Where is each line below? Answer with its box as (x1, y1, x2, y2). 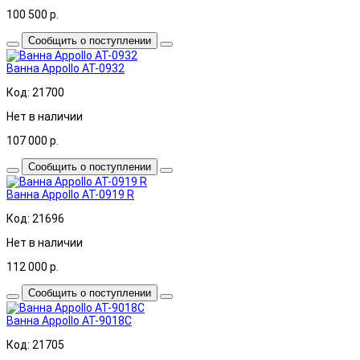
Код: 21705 (6, 337, 64, 351)
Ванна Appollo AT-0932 (6, 61, 125, 75)
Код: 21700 (6, 85, 64, 99)
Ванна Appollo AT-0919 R (6, 187, 134, 201)
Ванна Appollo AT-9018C (6, 313, 132, 327)
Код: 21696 (6, 211, 64, 225)
